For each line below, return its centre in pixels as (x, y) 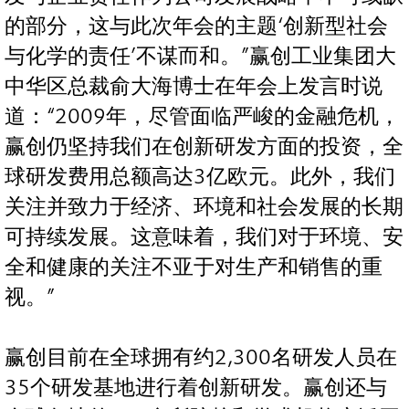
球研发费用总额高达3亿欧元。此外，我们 (200, 177)
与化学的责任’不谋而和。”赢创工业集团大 (200, 57)
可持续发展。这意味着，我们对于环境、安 (204, 237)
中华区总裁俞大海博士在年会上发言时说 (194, 87)
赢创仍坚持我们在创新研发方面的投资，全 (204, 147)
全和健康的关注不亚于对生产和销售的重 (194, 267)
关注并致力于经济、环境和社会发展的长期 (204, 207)
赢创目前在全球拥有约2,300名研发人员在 (201, 358)
